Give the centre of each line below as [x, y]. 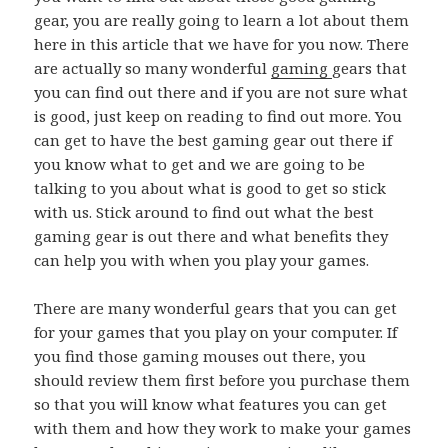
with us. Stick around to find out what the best [204, 212]
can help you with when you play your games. [202, 260]
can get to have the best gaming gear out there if [213, 140]
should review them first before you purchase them [222, 380]
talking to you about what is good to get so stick [210, 188]
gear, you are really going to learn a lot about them [222, 20]
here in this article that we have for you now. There [222, 44]
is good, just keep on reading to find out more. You [218, 116]
